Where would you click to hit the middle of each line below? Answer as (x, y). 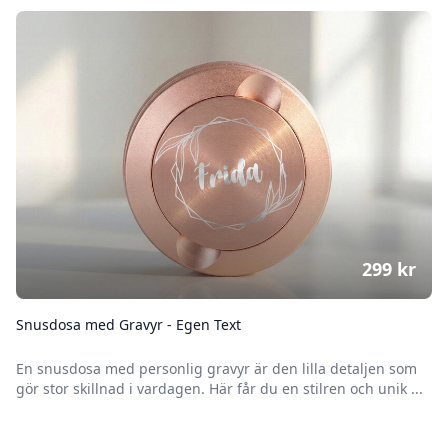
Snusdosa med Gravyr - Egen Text (128, 324)
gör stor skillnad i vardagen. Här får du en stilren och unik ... (219, 388)
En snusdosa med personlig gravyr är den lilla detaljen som (216, 368)
